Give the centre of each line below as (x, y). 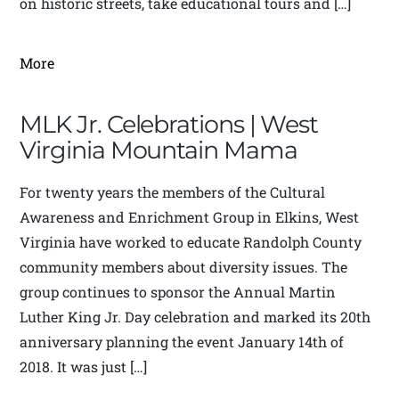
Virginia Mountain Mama (159, 151)
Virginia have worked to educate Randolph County (191, 242)
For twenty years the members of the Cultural (173, 192)
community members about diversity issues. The (184, 267)
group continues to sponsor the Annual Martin (178, 292)
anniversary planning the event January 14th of (182, 342)
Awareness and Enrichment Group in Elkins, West (190, 217)
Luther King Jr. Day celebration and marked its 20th (195, 317)
